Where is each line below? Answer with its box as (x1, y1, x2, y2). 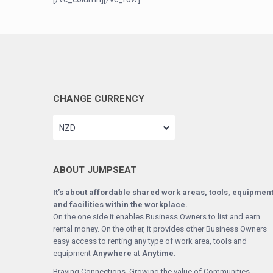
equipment (53, 249, 93, 258)
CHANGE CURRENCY (53, 93, 144, 105)
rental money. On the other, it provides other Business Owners (53, 224, 267, 234)
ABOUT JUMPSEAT (53, 165, 136, 176)
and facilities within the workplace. (53, 200, 188, 210)
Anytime (142, 249, 174, 258)
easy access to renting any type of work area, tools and (53, 236, 247, 246)
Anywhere (93, 249, 132, 258)
